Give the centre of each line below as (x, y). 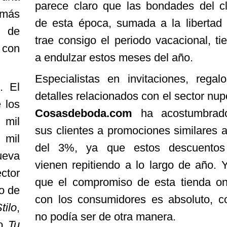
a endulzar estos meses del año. (114, 58)
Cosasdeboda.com (84, 113)
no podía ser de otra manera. (105, 217)
